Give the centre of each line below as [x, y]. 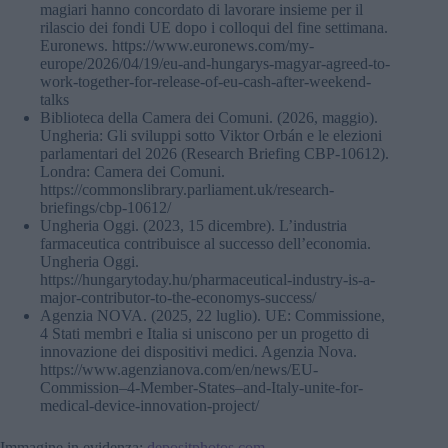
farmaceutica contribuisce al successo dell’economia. [205, 243]
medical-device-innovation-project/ [149, 405]
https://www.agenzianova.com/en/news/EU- [179, 369]
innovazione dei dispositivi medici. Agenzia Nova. [198, 351]
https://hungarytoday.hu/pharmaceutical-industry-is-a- [207, 279]
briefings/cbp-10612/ [105, 207]
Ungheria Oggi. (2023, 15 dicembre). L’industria [193, 225]
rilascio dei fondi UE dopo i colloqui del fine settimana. [214, 27]
